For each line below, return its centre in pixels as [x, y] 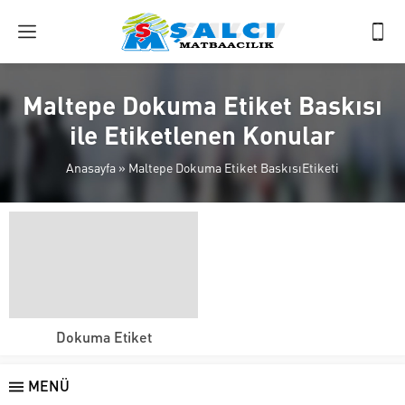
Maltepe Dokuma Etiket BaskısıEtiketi [234, 167]
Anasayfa [91, 167]
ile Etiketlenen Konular [202, 135]
